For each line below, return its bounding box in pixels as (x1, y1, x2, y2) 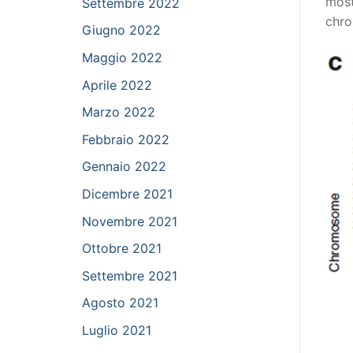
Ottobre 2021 (82, 240, 162, 257)
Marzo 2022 (82, 104, 155, 121)
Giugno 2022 (82, 22, 161, 39)
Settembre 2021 (82, 267, 177, 284)
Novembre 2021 (82, 213, 177, 229)
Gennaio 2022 (82, 158, 166, 175)
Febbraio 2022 (82, 131, 169, 147)
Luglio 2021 (82, 321, 151, 338)
